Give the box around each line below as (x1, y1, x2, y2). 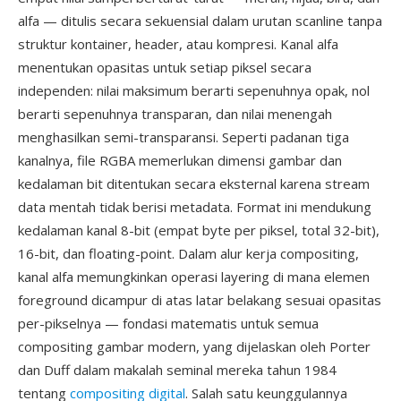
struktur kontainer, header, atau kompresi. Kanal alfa (18, 35, 338, 53)
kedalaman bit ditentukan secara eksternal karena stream (18, 175, 370, 192)
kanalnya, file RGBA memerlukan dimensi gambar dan (18, 151, 342, 169)
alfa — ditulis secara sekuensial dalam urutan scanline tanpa (18, 12, 382, 30)
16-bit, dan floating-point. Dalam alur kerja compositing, (18, 244, 359, 262)
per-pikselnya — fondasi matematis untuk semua (18, 314, 319, 332)
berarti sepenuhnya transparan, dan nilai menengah (18, 105, 332, 123)
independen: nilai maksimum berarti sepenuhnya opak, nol (18, 81, 370, 99)
